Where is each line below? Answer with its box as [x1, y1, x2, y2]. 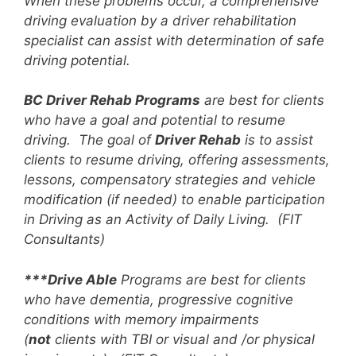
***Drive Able [24, 271, 117, 288]
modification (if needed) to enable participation [24, 192, 325, 208]
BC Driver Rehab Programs [24, 92, 200, 109]
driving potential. [24, 52, 130, 68]
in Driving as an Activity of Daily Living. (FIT [24, 211, 302, 228]
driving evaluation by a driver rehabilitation [24, 12, 296, 29]
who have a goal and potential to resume [24, 112, 285, 129]
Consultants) [24, 231, 105, 248]
